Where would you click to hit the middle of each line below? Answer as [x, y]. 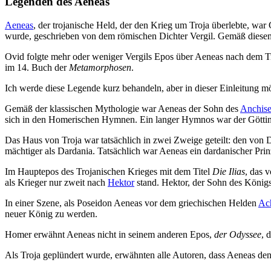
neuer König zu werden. [51, 214]
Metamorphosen [100, 68]
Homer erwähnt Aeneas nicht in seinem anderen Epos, [109, 235]
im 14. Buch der [37, 68]
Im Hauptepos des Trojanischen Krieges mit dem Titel [109, 172]
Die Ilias [229, 172]
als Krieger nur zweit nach [56, 183]
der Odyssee [238, 235]
